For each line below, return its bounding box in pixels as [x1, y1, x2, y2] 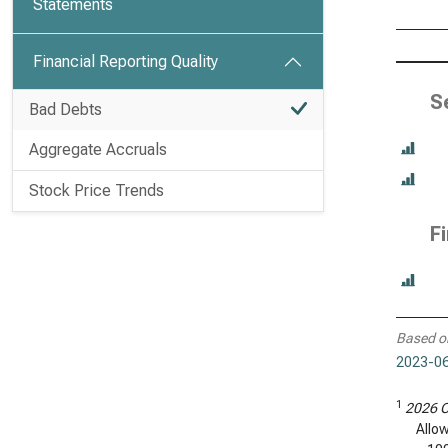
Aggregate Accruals [29, 140, 167, 159]
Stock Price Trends [29, 181, 164, 200]
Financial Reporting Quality [33, 52, 218, 71]
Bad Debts [29, 100, 102, 119]
